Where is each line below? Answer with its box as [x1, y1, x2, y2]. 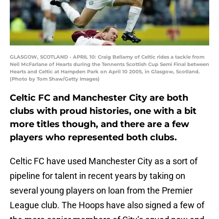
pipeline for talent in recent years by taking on [10, 171, 185, 181]
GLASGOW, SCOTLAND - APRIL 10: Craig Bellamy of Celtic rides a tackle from [10, 54, 204, 61]
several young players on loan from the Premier [10, 185, 193, 196]
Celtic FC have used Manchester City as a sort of [10, 156, 197, 167]
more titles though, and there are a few [10, 119, 189, 130]
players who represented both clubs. [10, 132, 177, 143]
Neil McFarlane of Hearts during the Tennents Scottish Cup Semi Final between [10, 61, 209, 68]
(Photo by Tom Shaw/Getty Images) [10, 76, 100, 83]
